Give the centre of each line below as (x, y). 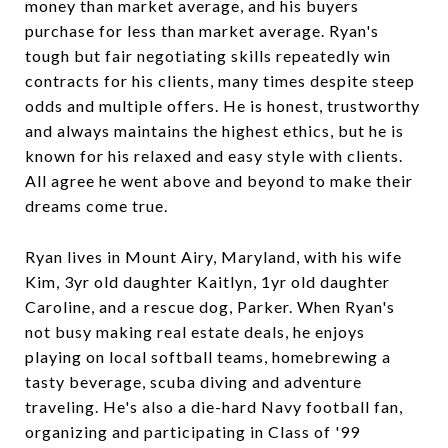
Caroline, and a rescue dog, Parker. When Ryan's (210, 307)
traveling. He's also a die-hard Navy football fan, (214, 407)
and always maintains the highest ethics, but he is (214, 130)
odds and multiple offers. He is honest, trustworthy (222, 105)
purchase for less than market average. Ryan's (202, 30)
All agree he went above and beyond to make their (219, 180)
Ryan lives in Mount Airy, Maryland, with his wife (213, 257)
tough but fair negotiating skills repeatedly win (208, 55)
